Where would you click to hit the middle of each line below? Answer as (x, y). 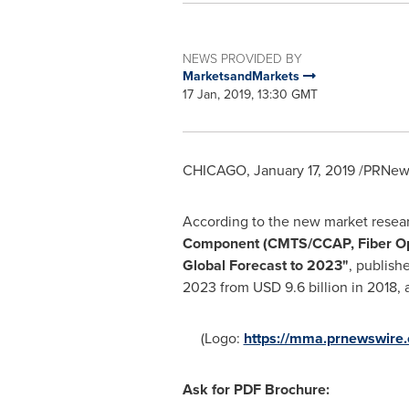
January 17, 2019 (304, 170)
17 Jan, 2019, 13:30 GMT (250, 94)
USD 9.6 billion (300, 287)
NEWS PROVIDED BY (242, 58)
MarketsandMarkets (242, 76)
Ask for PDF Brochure (254, 389)
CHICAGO (214, 170)
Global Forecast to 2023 (262, 265)
